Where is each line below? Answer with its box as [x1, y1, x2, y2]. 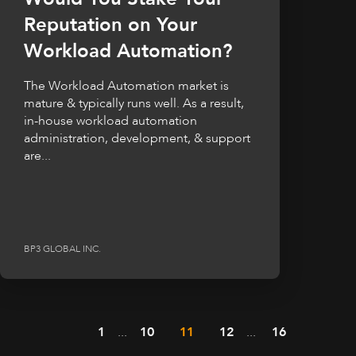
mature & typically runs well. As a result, [24, 94, 244, 112]
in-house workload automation [24, 111, 197, 130]
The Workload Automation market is [24, 76, 229, 95]
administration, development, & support [24, 129, 250, 147]
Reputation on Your [24, 11, 197, 38]
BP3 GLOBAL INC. [24, 242, 101, 255]
